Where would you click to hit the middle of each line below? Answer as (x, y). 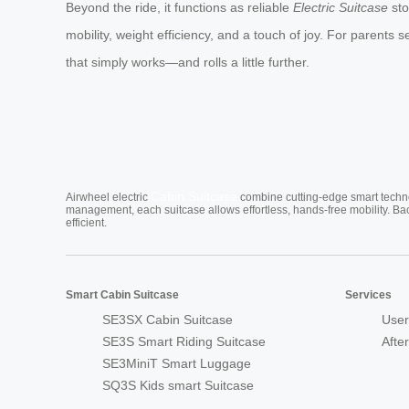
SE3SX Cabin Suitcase (168, 320)
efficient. (86, 223)
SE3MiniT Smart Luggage (177, 364)
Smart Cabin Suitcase (122, 295)
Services (368, 295)
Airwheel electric (108, 198)
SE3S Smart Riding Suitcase (184, 342)
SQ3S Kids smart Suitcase (178, 386)
